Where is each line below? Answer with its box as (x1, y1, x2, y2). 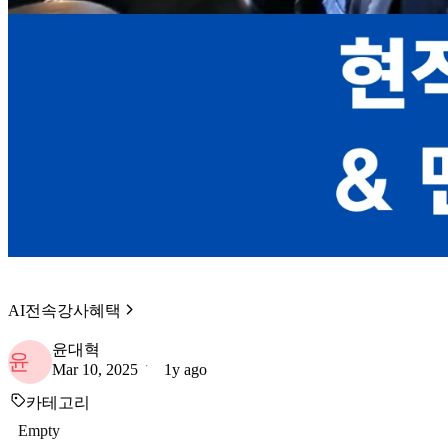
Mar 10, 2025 (52, 361, 138, 378)
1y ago (164, 361, 207, 378)
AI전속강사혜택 (8, 302, 121, 319)
